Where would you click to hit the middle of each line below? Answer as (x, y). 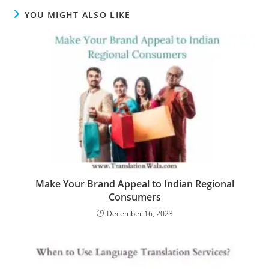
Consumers (134, 197)
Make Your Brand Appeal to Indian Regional (134, 183)
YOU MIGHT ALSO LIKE (77, 14)
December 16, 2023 (140, 213)
